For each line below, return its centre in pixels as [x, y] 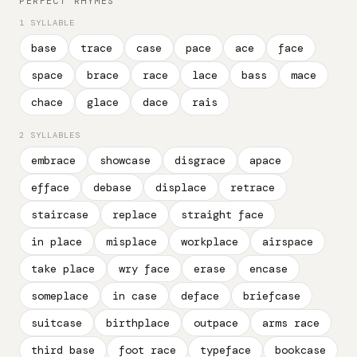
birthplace [138, 323]
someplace [60, 296]
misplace [131, 241]
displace [181, 187]
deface [200, 296]
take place [63, 269]
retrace [253, 187]
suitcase [57, 323]
